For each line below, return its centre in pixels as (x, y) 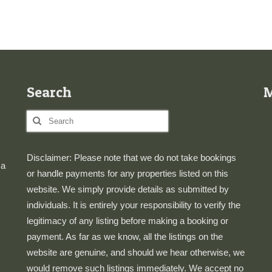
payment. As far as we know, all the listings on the (124, 237)
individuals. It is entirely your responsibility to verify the (133, 205)
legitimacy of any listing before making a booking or (127, 221)
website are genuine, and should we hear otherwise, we (135, 253)
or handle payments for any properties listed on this (127, 174)
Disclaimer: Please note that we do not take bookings (131, 158)
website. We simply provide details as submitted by (127, 189)
